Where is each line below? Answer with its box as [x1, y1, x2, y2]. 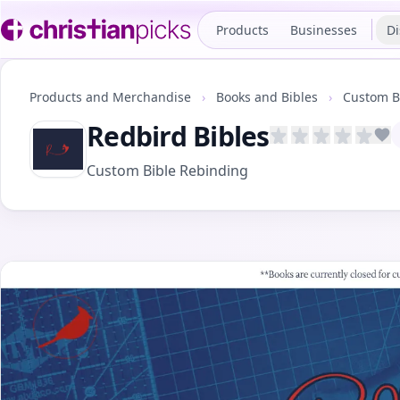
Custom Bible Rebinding [87, 161, 248, 180]
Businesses [290, 21, 357, 38]
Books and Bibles [216, 88, 321, 105]
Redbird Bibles [87, 118, 270, 154]
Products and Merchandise [29, 88, 195, 105]
